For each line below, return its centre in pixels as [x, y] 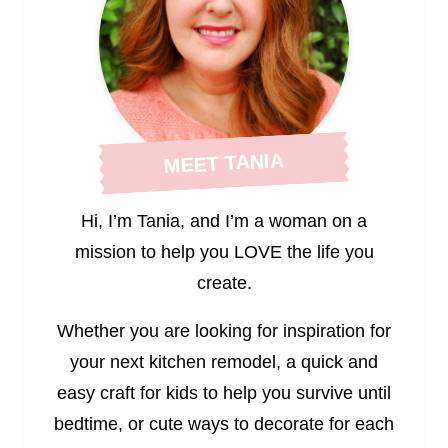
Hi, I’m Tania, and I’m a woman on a [224, 220]
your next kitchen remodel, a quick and [224, 362]
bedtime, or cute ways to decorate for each [224, 424]
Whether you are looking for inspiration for [224, 331]
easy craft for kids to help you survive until [224, 393]
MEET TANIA [224, 163]
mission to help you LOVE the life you [224, 251]
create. [224, 282]
